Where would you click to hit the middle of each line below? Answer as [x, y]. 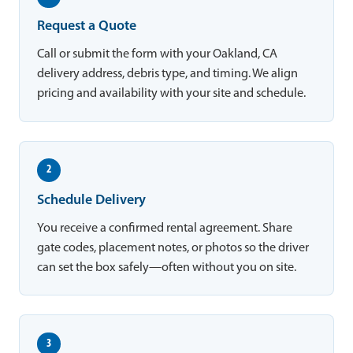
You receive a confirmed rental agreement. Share [165, 228]
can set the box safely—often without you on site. [167, 268]
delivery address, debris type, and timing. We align [168, 74]
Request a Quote [87, 27]
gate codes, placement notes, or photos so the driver [173, 248]
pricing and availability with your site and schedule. [172, 94]
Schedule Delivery [92, 200]
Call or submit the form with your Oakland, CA [158, 55]
